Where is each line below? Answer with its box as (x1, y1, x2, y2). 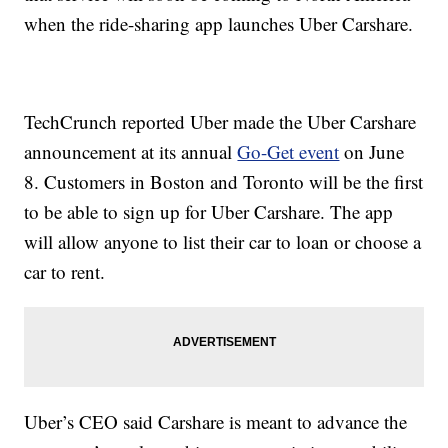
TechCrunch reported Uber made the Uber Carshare (24, 109, 417, 135)
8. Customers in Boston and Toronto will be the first (24, 169, 424, 195)
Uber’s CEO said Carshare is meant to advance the (24, 409, 408, 435)
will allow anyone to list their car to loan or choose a (24, 229, 422, 255)
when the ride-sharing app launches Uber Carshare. (24, 11, 414, 37)
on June (339, 139, 405, 165)
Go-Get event (237, 139, 340, 165)
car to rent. (24, 259, 106, 285)
